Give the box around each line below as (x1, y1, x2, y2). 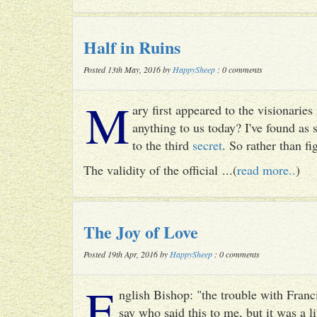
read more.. (237, 161, 296, 178)
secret (192, 137, 222, 154)
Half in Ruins (83, 35, 180, 59)
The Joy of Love (83, 219, 198, 244)
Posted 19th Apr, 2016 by (83, 248, 170, 260)
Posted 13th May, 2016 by (83, 64, 173, 75)
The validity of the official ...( (83, 161, 237, 178)
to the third (132, 137, 192, 154)
